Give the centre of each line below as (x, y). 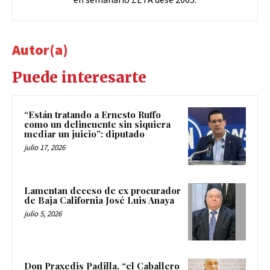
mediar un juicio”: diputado (84, 134)
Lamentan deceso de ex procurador (102, 190)
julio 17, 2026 (45, 148)
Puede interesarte (79, 78)
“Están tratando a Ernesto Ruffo (93, 115)
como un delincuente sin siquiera (97, 124)
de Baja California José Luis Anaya (100, 200)
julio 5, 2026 (43, 213)
